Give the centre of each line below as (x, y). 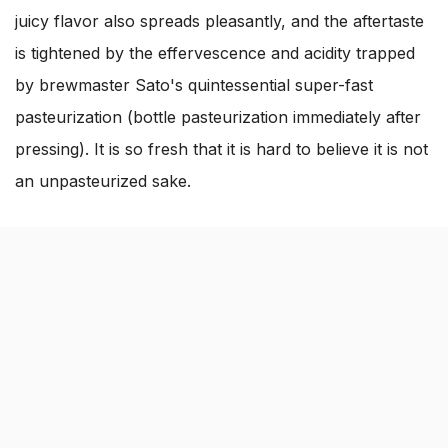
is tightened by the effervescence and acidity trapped (215, 53)
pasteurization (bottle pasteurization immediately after (218, 117)
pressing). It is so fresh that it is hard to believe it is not (221, 149)
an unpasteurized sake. (103, 181)
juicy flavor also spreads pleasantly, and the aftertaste (219, 21)
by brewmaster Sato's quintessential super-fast (194, 85)
